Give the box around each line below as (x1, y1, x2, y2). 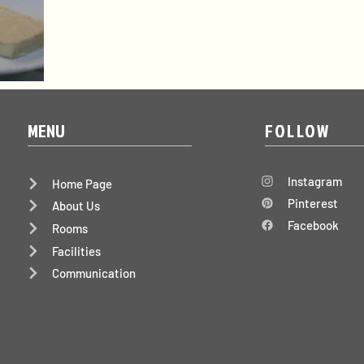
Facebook (288, 218, 340, 232)
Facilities (51, 244, 101, 258)
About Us (51, 198, 100, 213)
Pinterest (288, 196, 339, 210)
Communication (51, 266, 136, 280)
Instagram (288, 174, 343, 188)
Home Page (51, 176, 112, 191)
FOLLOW (265, 118, 331, 143)
